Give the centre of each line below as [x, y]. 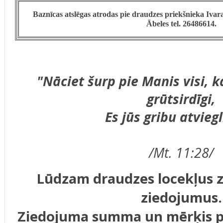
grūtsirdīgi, [181, 99]
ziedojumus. [181, 197]
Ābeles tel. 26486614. [181, 23]
